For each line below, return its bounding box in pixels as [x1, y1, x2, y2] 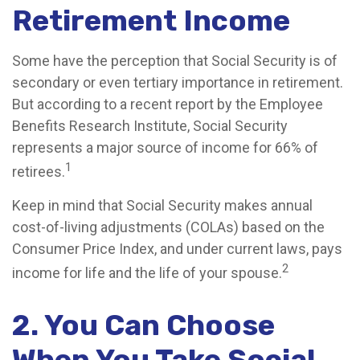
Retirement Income [12, 3, 290, 38]
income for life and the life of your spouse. [12, 264, 282, 281]
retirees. [12, 163, 65, 180]
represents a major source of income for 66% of [12, 139, 318, 156]
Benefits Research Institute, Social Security [12, 117, 288, 134]
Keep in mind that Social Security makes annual [12, 197, 313, 214]
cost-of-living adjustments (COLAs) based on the [12, 219, 325, 235]
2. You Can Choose [12, 308, 275, 342]
